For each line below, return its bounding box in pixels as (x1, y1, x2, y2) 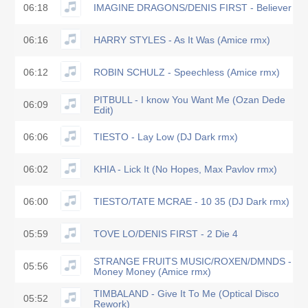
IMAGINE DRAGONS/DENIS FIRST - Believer (93, 3, 291, 13)
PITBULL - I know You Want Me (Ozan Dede (93, 94, 285, 105)
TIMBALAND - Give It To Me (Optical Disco (93, 288, 279, 299)
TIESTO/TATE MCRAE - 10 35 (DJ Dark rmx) (93, 197, 289, 207)
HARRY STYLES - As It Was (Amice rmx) (93, 35, 270, 45)
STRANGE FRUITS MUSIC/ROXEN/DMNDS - (93, 256, 291, 267)
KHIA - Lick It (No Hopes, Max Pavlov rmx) (93, 164, 277, 175)
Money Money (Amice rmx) (93, 266, 211, 277)
